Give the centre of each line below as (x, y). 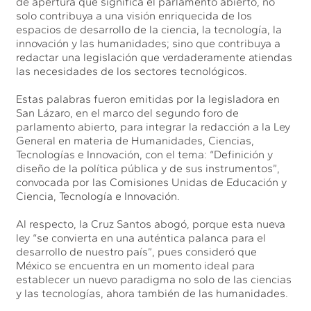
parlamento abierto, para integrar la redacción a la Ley (153, 126)
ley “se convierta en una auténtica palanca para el (141, 237)
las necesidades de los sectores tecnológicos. (132, 71)
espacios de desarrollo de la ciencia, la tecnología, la (149, 29)
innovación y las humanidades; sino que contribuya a (149, 43)
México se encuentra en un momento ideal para (136, 265)
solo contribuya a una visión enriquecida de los (134, 15)
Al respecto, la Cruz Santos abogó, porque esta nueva (151, 224)
